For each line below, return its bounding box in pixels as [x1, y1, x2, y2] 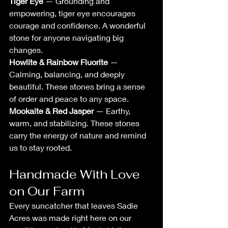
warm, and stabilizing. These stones [9, 118, 141, 128]
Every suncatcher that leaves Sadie [9, 200, 140, 210]
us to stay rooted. [9, 142, 72, 152]
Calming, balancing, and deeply [9, 69, 127, 79]
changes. [9, 44, 43, 54]
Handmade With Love [9, 166, 143, 182]
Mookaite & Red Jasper [9, 105, 94, 116]
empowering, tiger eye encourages [9, 8, 137, 18]
